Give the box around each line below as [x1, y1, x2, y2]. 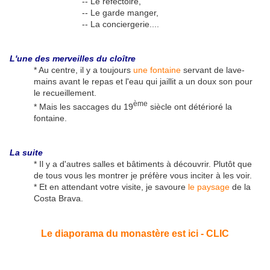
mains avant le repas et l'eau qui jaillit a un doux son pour [34, 77, 253, 87]
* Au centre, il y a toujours [34, 65, 133, 75]
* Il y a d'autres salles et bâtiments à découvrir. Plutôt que [34, 159, 252, 169]
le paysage [188, 182, 230, 192]
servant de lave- [181, 65, 245, 75]
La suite [10, 148, 43, 158]
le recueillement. [34, 88, 96, 98]
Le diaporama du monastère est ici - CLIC [41, 228, 229, 239]
